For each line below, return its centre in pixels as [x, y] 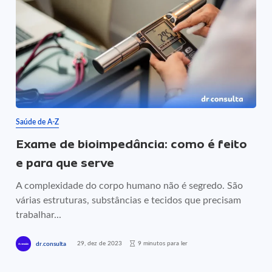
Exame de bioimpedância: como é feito [132, 144]
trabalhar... [39, 215]
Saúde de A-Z [38, 122]
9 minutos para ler [163, 243]
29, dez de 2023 [100, 243]
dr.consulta [51, 244]
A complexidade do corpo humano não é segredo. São [130, 186]
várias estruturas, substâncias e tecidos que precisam [129, 200]
